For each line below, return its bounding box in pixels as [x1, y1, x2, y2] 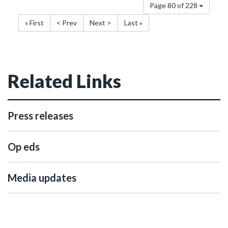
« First [25, 18, 44, 27]
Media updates [8, 172, 76, 184]
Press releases [8, 109, 73, 122]
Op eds [8, 140, 40, 153]
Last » [124, 18, 142, 27]
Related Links [8, 70, 121, 92]
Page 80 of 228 [150, 1, 199, 10]
